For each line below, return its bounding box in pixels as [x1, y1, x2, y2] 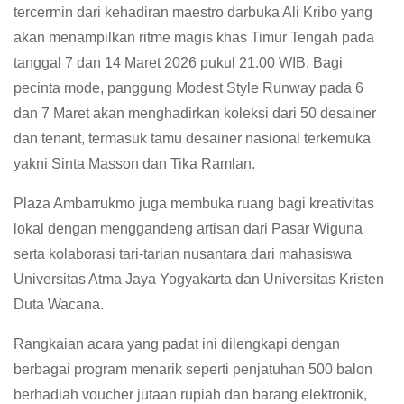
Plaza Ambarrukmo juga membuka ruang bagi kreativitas [14, 195, 374, 211]
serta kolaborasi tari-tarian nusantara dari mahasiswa [14, 245, 352, 262]
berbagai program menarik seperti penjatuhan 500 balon [14, 361, 372, 377]
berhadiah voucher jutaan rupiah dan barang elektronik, [14, 386, 367, 402]
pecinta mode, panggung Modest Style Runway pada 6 [14, 79, 363, 96]
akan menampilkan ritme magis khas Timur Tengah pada [14, 29, 374, 45]
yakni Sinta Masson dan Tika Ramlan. [14, 155, 255, 171]
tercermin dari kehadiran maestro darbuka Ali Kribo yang [14, 4, 372, 20]
